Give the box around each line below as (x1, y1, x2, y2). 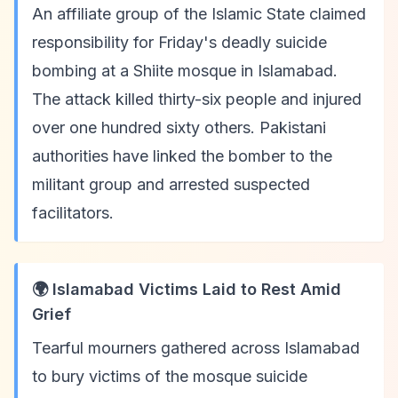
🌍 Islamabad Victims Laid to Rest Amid (32, 280, 341, 298)
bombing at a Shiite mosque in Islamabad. (32, 61, 338, 80)
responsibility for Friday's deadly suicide (32, 33, 327, 52)
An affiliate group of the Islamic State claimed (32, 4, 366, 23)
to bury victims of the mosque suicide (32, 367, 307, 386)
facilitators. (32, 203, 114, 222)
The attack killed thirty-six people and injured (32, 90, 362, 108)
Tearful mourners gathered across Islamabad (32, 338, 360, 357)
